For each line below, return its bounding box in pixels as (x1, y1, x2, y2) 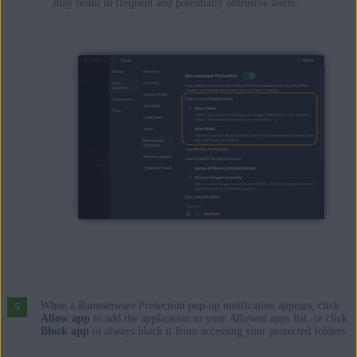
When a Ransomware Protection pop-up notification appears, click (40, 299, 339, 312)
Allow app (40, 312, 90, 324)
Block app (40, 324, 89, 337)
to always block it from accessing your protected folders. (88, 324, 348, 337)
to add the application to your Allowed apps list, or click (89, 312, 347, 324)
